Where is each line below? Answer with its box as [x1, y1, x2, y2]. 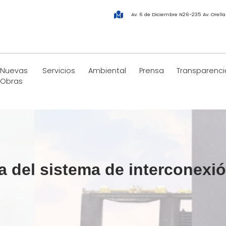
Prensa [139, 66, 164, 76]
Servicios [42, 66, 76, 76]
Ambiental [88, 66, 126, 76]
